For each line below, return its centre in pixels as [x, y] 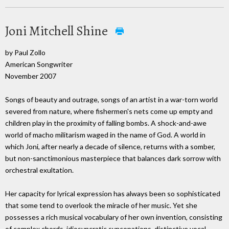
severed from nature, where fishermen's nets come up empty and [109, 111]
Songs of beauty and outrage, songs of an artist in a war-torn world [111, 100]
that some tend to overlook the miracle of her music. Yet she [101, 205]
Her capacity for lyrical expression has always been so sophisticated [113, 194]
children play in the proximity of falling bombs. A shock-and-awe [106, 123]
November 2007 [31, 76]
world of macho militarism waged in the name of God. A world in [105, 135]
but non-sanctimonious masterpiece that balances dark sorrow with [113, 158]
